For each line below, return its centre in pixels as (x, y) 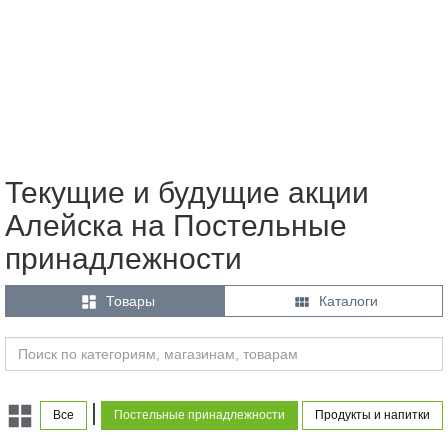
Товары (130, 301)
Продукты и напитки (372, 415)
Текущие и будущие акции (187, 192)
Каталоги (348, 301)
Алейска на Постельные (176, 225)
